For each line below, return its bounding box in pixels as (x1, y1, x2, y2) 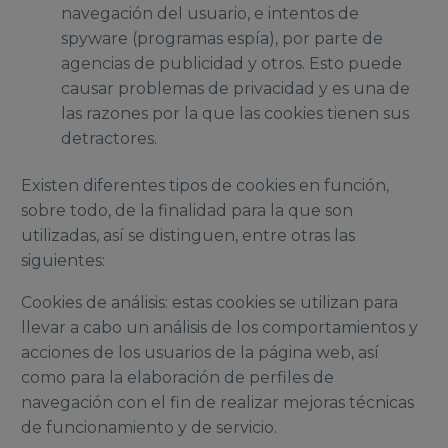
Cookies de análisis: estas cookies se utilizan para (21, 293, 398, 313)
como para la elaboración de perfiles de (21, 368, 334, 388)
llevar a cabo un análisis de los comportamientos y (21, 318, 418, 338)
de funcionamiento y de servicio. (21, 418, 277, 438)
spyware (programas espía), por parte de (61, 28, 383, 48)
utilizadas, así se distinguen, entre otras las (21, 225, 355, 245)
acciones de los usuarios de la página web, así (21, 343, 379, 363)
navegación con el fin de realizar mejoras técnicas (21, 393, 414, 413)
